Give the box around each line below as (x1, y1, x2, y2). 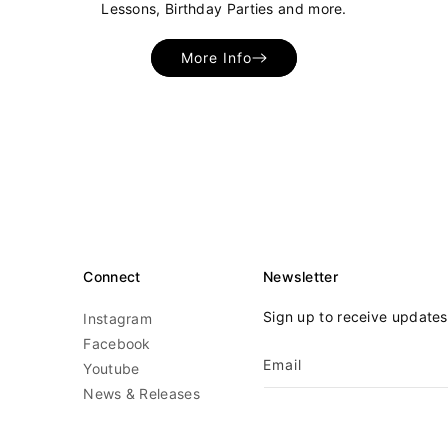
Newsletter (262, 268, 338, 285)
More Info (181, 49, 252, 66)
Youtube (83, 360, 140, 377)
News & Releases (83, 385, 200, 402)
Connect (83, 268, 141, 285)
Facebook (83, 335, 151, 352)
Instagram (83, 310, 153, 327)
